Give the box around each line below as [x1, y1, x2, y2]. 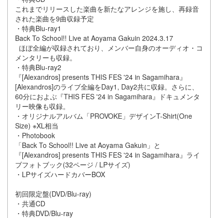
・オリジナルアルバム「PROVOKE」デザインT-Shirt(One [15, 111, 192, 121]
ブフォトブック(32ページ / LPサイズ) [15, 160, 130, 170]
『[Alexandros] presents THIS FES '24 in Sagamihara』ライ [15, 150, 200, 160]
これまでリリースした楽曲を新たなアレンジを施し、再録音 [15, 4, 199, 14]
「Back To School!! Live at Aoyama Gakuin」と [15, 140, 161, 150]
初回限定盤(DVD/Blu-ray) [15, 189, 91, 199]
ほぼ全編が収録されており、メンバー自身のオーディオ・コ [15, 43, 203, 53]
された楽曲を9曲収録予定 [15, 14, 94, 24]
